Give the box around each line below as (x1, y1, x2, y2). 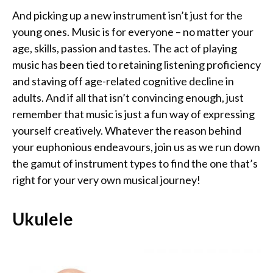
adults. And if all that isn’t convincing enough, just (12, 91, 244, 105)
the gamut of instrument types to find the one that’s (12, 157, 258, 171)
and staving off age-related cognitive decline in (12, 74, 234, 88)
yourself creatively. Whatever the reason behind (12, 124, 241, 138)
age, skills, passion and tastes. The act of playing (12, 41, 237, 55)
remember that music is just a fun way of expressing (12, 107, 255, 121)
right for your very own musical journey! (12, 173, 200, 187)
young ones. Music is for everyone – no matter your (12, 25, 253, 39)
